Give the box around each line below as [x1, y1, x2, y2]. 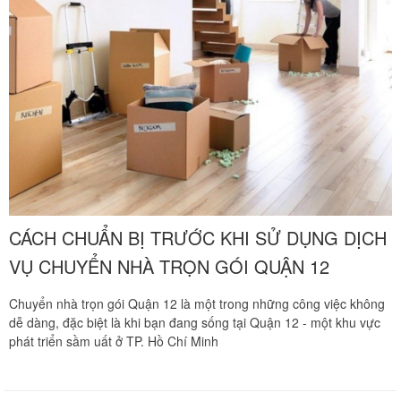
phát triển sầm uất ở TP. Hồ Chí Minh [9, 331, 218, 350]
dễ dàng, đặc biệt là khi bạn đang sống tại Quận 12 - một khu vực [9, 312, 380, 331]
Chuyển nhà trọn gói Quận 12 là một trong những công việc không [9, 294, 385, 312]
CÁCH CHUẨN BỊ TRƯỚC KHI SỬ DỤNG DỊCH [9, 224, 387, 251]
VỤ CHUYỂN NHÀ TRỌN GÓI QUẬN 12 [9, 252, 329, 279]
